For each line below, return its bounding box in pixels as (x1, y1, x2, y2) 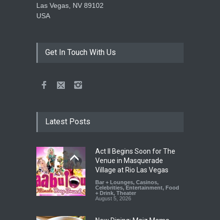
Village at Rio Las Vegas (95, 166, 168, 174)
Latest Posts (45, 117, 90, 127)
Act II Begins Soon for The (95, 147, 175, 156)
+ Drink (95, 190, 113, 196)
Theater (116, 190, 136, 196)
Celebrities (95, 185, 123, 191)
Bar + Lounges (95, 179, 133, 186)
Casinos (136, 179, 157, 186)
